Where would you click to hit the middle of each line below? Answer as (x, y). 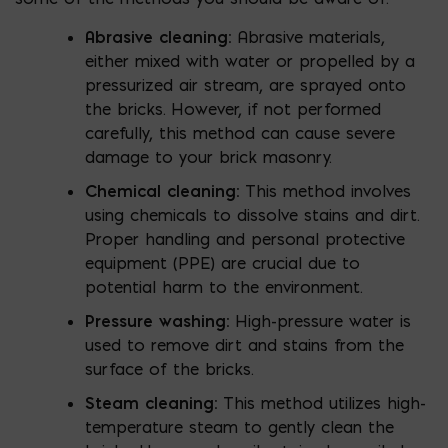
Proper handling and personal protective (245, 238)
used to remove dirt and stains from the (244, 344)
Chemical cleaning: (162, 190)
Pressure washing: (157, 320)
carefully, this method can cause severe (240, 132)
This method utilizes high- (321, 402)
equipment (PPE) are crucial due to (222, 262)
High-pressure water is (320, 320)
